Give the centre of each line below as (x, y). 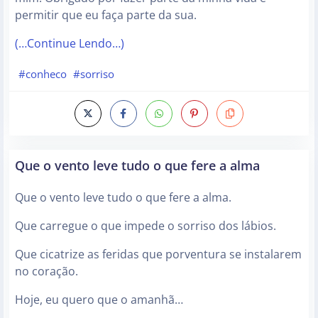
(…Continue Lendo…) (70, 43)
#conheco (42, 74)
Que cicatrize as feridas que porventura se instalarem (158, 254)
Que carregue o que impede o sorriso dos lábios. (146, 226)
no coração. (46, 272)
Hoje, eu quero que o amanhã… (99, 300)
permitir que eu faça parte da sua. (106, 15)
